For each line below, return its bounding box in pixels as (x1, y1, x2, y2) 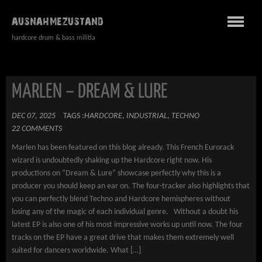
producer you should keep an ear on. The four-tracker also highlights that (12, 182, 250, 191)
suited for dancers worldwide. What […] (12, 246, 141, 255)
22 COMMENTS (12, 125, 62, 133)
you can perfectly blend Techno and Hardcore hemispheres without (12, 195, 230, 204)
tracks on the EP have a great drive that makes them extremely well (12, 233, 234, 242)
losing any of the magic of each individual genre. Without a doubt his (12, 208, 238, 216)
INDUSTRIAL (126, 112, 167, 120)
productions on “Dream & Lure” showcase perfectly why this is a (12, 169, 221, 178)
